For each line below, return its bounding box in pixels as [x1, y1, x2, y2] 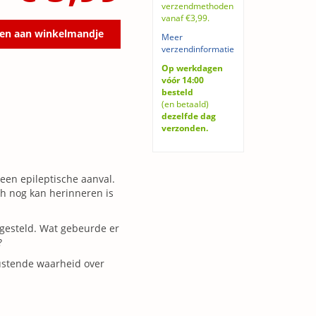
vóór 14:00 [162, 73, 204, 86]
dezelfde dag [162, 109, 216, 122]
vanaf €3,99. [162, 11, 209, 24]
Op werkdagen [162, 61, 223, 74]
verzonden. [162, 121, 208, 134]
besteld [162, 85, 193, 98]
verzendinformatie [162, 42, 234, 55]
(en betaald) [162, 97, 209, 110]
